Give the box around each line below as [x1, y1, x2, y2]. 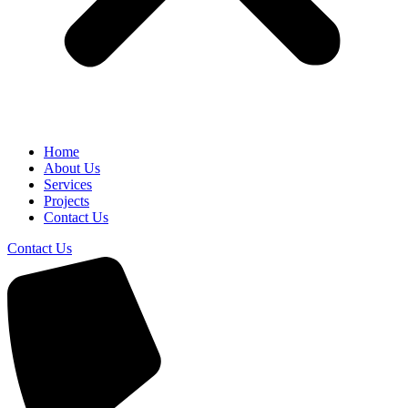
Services [44, 177, 92, 192]
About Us [44, 160, 100, 176]
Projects [44, 193, 89, 209]
